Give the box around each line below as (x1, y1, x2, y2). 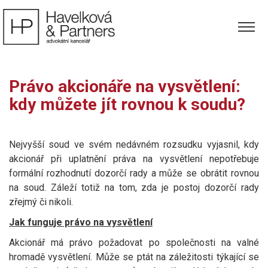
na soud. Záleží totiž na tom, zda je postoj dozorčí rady (9, 182, 259, 193)
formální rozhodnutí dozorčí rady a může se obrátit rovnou (9, 167, 259, 179)
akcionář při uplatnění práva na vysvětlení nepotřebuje (9, 153, 259, 165)
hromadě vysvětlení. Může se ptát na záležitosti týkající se (9, 251, 259, 263)
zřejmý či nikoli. (9, 196, 73, 208)
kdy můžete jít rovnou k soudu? (9, 95, 245, 114)
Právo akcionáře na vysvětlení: (9, 77, 240, 96)
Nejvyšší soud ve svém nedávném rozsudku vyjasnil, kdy (9, 139, 259, 150)
